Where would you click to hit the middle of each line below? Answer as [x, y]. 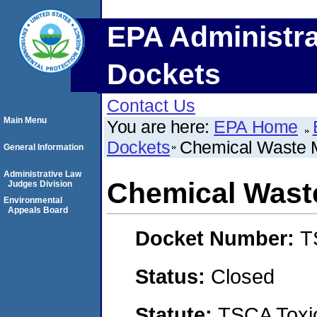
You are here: [161, 127]
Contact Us [151, 105]
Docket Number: [218, 238]
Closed [243, 276]
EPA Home [256, 127]
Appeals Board [38, 210]
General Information [44, 147]
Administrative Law [42, 174]
